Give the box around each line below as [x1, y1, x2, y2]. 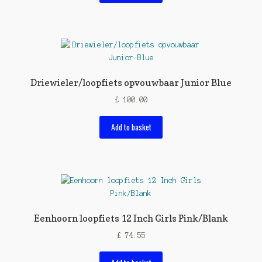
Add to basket [111, 121, 151, 133]
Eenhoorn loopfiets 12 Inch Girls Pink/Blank [34, 212, 228, 225]
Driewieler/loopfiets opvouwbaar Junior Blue [30, 77, 232, 89]
